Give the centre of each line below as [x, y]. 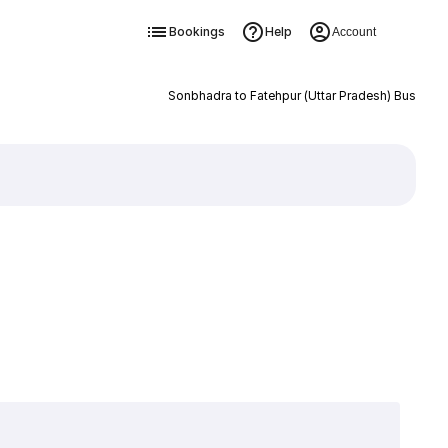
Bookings [196, 31]
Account [353, 32]
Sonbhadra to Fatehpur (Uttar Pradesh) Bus [291, 95]
